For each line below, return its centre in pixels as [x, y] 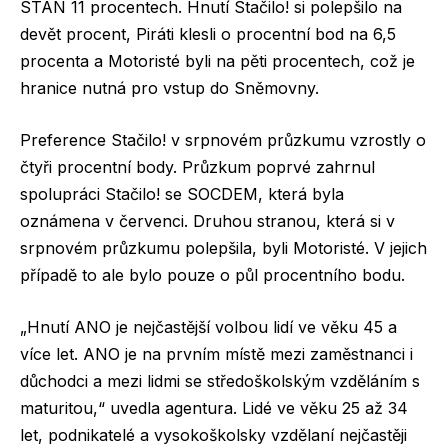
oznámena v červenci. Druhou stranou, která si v [207, 221]
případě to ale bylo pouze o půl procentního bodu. [212, 275]
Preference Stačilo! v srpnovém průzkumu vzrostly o [223, 140]
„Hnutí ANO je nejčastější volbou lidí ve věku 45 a [208, 326]
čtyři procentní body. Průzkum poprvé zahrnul [197, 167]
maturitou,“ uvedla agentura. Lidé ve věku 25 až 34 [214, 407]
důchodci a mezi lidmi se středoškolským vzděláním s [220, 380]
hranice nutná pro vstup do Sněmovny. [169, 88]
